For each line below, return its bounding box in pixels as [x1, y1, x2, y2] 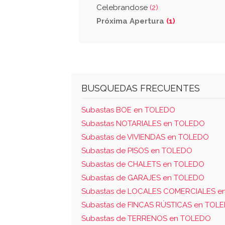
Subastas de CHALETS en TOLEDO [81, 160, 204, 169]
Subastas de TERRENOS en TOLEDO [81, 214, 211, 223]
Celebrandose [96, 3, 150, 12]
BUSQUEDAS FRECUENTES [81, 83, 200, 93]
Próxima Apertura [96, 17, 166, 26]
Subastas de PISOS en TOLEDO [81, 146, 192, 155]
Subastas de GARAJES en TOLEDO [81, 173, 204, 182]
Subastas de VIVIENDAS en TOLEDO [81, 133, 209, 142]
